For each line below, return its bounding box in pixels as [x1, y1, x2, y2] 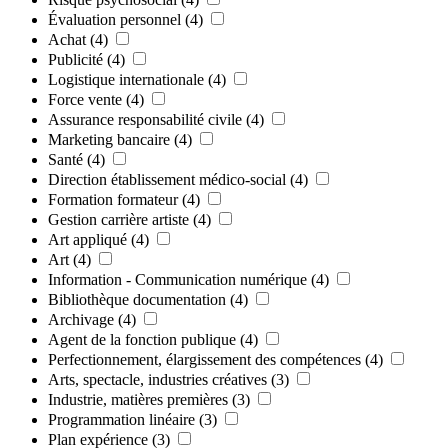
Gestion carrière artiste [48, 210, 189, 228]
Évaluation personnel [48, 10, 181, 28]
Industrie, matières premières [48, 390, 228, 408]
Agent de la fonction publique [48, 330, 236, 348]
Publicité [48, 50, 103, 68]
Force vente [48, 90, 122, 108]
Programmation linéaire [48, 410, 195, 428]
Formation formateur [48, 190, 178, 208]
